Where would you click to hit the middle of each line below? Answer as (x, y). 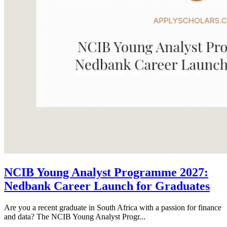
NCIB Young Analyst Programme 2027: (106, 173)
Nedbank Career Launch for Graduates (107, 186)
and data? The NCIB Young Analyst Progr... (75, 217)
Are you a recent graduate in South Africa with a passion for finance (113, 208)
